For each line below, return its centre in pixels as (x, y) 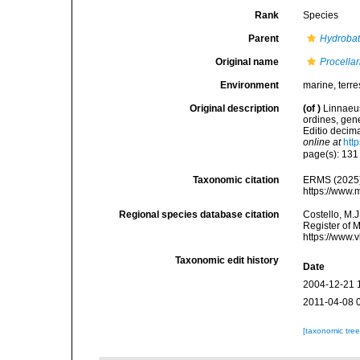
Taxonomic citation (236, 180)
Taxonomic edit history (227, 260)
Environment (250, 85)
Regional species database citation (199, 215)
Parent (264, 39)
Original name (247, 62)
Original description (235, 108)
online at (322, 142)
